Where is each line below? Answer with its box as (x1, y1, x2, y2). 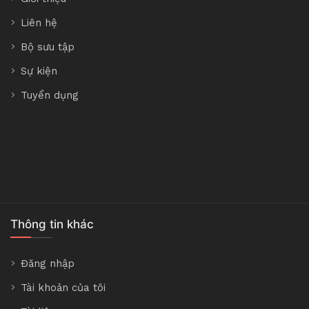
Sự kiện (21, 65, 57, 78)
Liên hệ (21, 17, 57, 30)
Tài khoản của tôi (21, 281, 106, 295)
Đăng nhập (21, 257, 74, 270)
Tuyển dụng (21, 89, 79, 102)
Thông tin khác (10, 217, 94, 232)
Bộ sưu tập (21, 41, 74, 54)
